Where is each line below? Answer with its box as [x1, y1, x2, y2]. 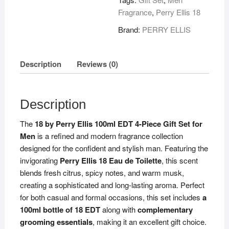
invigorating [19, 155, 60, 166]
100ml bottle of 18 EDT [19, 204, 100, 216]
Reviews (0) [76, 58, 118, 70]
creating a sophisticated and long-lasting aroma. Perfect [19, 179, 204, 191]
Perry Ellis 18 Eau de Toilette [59, 155, 162, 167]
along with [100, 204, 138, 215]
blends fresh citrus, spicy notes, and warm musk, [19, 167, 184, 178]
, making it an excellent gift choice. [92, 216, 207, 227]
